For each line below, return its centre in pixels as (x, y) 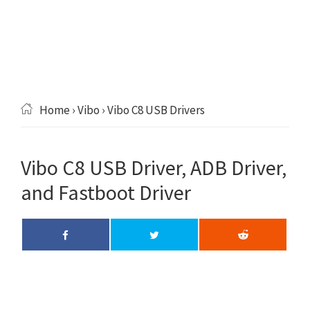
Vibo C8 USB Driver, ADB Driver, (154, 167)
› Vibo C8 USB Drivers (152, 110)
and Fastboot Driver (106, 192)
